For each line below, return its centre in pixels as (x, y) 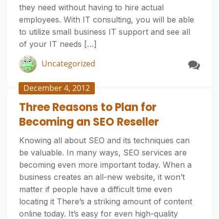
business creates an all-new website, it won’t (102, 177)
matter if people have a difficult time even (96, 189)
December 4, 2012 (57, 88)
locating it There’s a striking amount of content (106, 201)
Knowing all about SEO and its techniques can (104, 140)
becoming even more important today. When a (105, 165)
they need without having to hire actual (91, 7)
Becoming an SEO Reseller (89, 122)
